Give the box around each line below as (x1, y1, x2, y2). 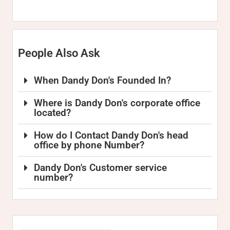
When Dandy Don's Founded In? (34, 74, 171, 86)
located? (34, 107, 71, 119)
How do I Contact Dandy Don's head (34, 129, 189, 141)
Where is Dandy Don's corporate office (34, 97, 201, 109)
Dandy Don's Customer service (34, 162, 167, 174)
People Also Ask (18, 47, 100, 60)
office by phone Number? (34, 139, 145, 151)
